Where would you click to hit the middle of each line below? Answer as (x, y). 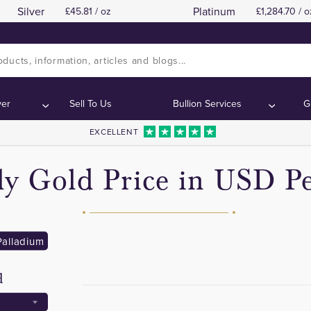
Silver (31, 11)
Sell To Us (90, 103)
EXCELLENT (114, 132)
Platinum (215, 11)
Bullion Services (208, 103)
